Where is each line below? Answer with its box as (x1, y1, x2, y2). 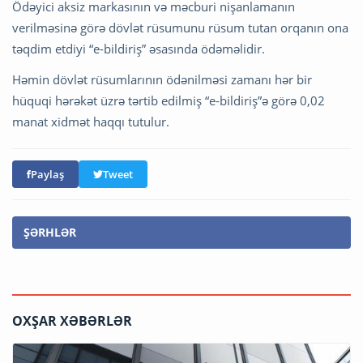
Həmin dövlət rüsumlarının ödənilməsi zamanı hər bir (12, 70, 312, 88)
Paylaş (31, 166, 64, 181)
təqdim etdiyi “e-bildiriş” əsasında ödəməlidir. (12, 40, 265, 57)
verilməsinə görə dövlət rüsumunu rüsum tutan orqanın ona (12, 19, 348, 36)
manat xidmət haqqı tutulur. (12, 113, 173, 130)
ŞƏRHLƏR (23, 224, 76, 240)
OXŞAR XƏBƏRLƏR (12, 311, 132, 330)
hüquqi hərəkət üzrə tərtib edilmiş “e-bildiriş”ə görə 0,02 (12, 92, 325, 109)
